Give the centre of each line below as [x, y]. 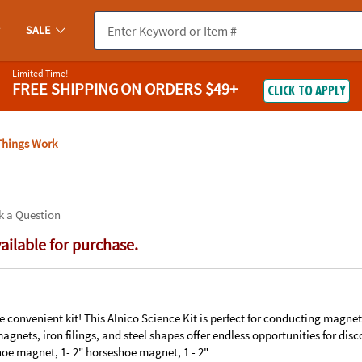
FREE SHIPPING [65, 88]
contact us [282, 10]
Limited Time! [40, 73]
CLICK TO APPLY [307, 92]
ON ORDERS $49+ [179, 88]
